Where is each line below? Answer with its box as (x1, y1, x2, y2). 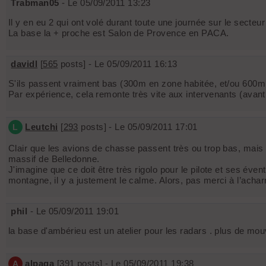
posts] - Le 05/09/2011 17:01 (78, 122, 198, 132)
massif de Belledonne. (8, 154, 100, 164)
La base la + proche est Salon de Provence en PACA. (8, 28, 229, 39)
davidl (11, 59, 38, 69)
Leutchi (25, 122, 58, 132)
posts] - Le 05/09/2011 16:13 (58, 59, 178, 69)
